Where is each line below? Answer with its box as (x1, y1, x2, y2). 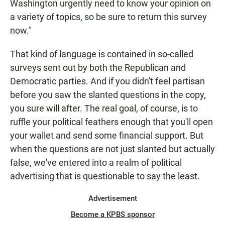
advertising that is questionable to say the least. (10, 171, 200, 181)
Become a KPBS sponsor (70, 210, 155, 219)
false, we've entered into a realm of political (10, 157, 182, 168)
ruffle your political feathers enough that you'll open (10, 117, 213, 127)
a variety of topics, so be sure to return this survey (10, 12, 207, 22)
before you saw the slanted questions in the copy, (10, 89, 206, 100)
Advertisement (88, 194, 137, 203)
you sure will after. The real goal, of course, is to (10, 103, 198, 114)
